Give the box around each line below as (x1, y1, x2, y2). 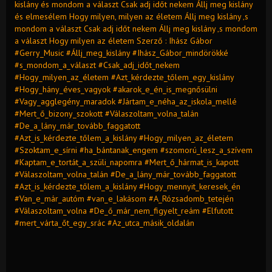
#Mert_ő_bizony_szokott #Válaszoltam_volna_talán (15, 107, 199, 119)
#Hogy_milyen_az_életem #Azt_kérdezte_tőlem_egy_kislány (15, 71, 234, 83)
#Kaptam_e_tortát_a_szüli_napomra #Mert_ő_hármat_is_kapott (15, 156, 239, 168)
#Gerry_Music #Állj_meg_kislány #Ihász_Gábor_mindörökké (15, 47, 228, 58)
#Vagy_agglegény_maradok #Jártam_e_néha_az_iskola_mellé (15, 95, 237, 107)
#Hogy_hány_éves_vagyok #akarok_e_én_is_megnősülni (15, 83, 217, 95)
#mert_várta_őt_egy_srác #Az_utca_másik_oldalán (15, 217, 194, 228)
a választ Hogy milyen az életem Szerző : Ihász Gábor (15, 35, 212, 46)
